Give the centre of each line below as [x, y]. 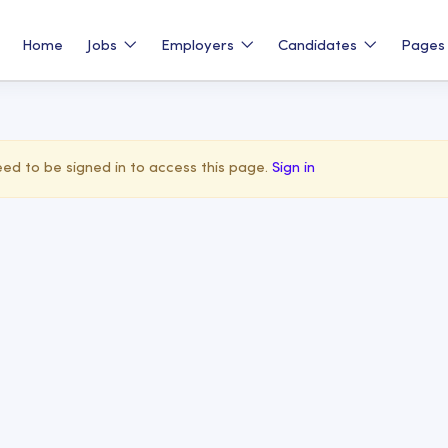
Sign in [293, 168]
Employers [200, 46]
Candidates [320, 46]
